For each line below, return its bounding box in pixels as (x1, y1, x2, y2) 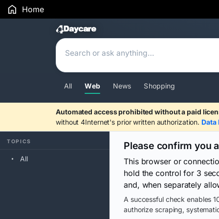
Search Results (55, 22, 156, 39)
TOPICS (7, 138, 32, 145)
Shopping (144, 82, 175, 90)
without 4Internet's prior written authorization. (56, 118, 202, 126)
